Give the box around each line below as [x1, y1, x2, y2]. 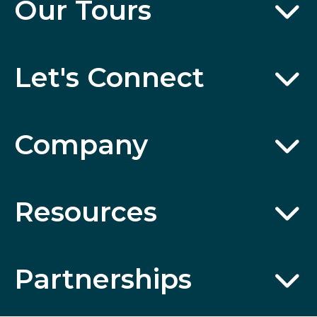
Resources [14, 195, 157, 229]
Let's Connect [14, 61, 204, 95]
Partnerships [14, 263, 192, 296]
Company [14, 128, 148, 162]
